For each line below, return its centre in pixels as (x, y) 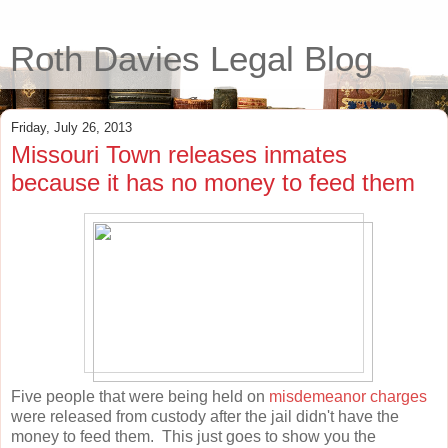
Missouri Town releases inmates (179, 154)
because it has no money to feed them (213, 182)
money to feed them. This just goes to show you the (193, 436)
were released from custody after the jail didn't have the (205, 416)
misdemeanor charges (348, 396)
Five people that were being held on (140, 396)
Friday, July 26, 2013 (71, 127)
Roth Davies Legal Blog (191, 59)
